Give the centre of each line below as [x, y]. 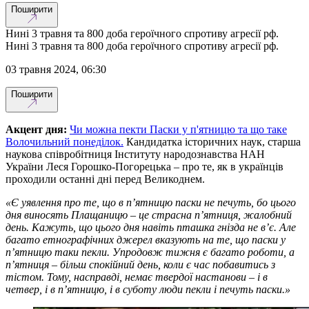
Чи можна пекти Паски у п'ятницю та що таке [178, 129]
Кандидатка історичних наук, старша [213, 141]
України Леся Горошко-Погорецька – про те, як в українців [144, 166]
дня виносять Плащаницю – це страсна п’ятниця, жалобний [149, 215]
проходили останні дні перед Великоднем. [105, 179]
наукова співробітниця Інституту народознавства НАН [135, 154]
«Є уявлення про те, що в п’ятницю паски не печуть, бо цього [151, 202]
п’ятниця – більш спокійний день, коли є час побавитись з [140, 264]
